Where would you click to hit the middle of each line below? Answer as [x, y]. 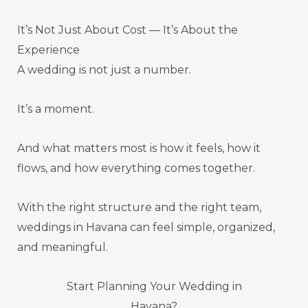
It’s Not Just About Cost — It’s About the [128, 30]
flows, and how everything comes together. [136, 168]
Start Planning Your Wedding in [154, 287]
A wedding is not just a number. [104, 70]
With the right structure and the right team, [139, 208]
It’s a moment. [56, 109]
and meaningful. [63, 247]
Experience [48, 50]
